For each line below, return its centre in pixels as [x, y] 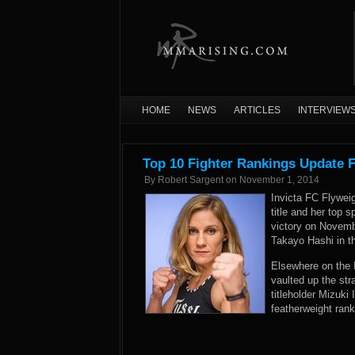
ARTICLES [257, 110]
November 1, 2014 [279, 180]
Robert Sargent [191, 180]
